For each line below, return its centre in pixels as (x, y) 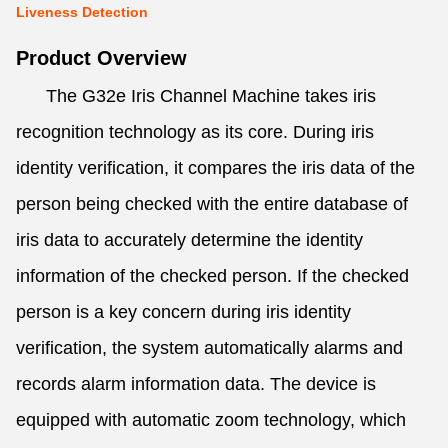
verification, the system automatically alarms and (209, 348)
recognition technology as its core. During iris (195, 132)
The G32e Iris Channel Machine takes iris (196, 96)
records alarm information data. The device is (196, 384)
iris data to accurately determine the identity (189, 240)
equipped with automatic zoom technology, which (211, 420)
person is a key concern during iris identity (183, 312)
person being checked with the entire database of (212, 204)
